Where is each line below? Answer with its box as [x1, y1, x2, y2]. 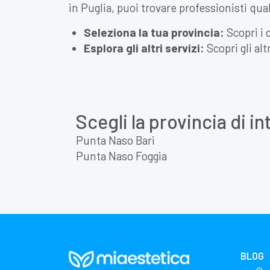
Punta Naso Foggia [76, 149, 167, 163]
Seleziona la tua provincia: [84, 25, 224, 39]
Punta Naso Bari [76, 133, 155, 147]
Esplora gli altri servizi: [84, 41, 204, 55]
